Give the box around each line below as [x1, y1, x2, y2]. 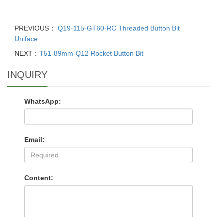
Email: [24, 136, 45, 143]
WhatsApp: [24, 97, 61, 105]
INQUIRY [7, 69, 47, 80]
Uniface [15, 35, 38, 43]
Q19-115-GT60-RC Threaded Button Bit [56, 24, 180, 32]
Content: [24, 174, 53, 182]
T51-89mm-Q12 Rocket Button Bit [39, 49, 143, 57]
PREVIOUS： [15, 24, 56, 32]
